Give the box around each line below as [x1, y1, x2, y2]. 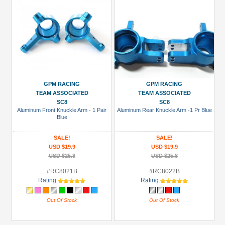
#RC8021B [46, 168, 77, 175]
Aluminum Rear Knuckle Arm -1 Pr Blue [117, 107, 212, 113]
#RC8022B [149, 168, 180, 175]
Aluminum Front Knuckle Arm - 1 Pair [17, 107, 106, 113]
